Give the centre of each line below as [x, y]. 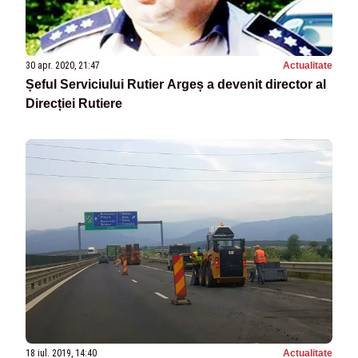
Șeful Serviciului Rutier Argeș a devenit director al [176, 84]
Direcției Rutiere [74, 103]
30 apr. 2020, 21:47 [63, 65]
